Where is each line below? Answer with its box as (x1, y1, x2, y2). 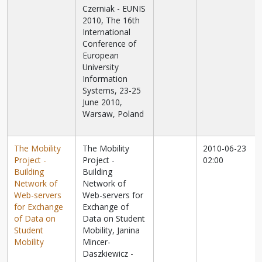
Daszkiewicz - (82, 248, 134, 260)
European (82, 50, 119, 61)
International (82, 26, 131, 38)
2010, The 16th (82, 15, 140, 26)
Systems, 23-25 (82, 85, 142, 96)
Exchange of (82, 201, 129, 213)
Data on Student (82, 213, 146, 225)
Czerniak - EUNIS (82, 3, 146, 15)
